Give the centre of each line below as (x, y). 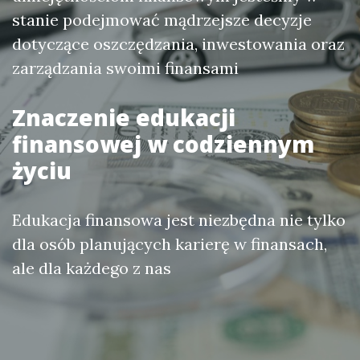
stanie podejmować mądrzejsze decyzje (162, 20)
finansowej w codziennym (163, 144)
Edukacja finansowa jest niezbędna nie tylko (179, 220)
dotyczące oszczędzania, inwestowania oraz (178, 44)
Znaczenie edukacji (124, 117)
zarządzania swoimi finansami (125, 68)
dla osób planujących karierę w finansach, (170, 244)
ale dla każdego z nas (92, 268)
